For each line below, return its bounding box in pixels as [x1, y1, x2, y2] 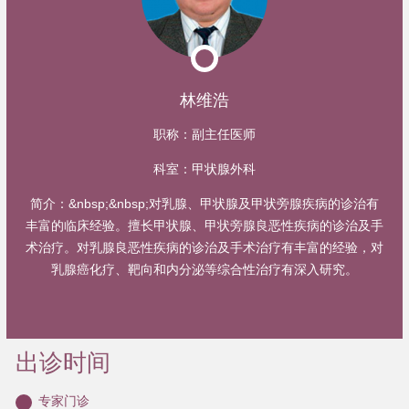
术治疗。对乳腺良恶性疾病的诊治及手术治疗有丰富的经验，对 [26, 239, 383, 255]
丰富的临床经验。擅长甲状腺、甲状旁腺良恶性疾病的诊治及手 [26, 217, 383, 233]
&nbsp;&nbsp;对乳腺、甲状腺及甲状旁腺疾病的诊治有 [68, 195, 379, 211]
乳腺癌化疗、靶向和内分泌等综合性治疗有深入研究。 [51, 261, 358, 277]
